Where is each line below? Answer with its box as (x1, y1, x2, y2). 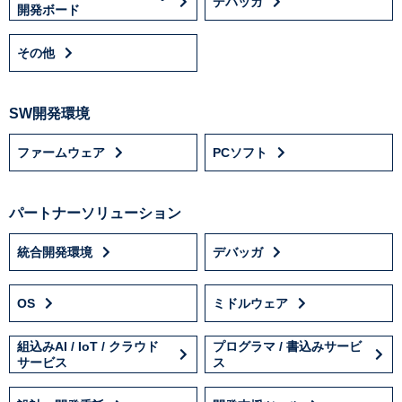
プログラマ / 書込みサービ (213, 338, 363, 354)
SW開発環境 (9, 105, 90, 121)
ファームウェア (17, 144, 105, 160)
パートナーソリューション (9, 205, 181, 221)
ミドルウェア (213, 295, 289, 310)
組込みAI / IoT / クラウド (17, 338, 159, 354)
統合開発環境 (17, 244, 92, 259)
